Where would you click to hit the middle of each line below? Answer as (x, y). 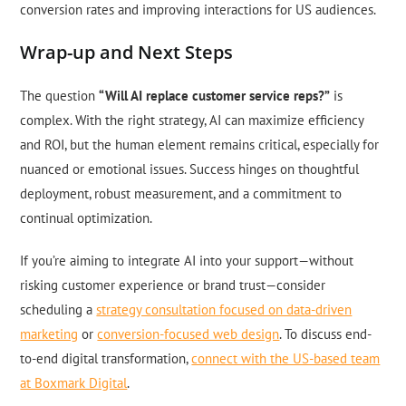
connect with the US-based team (286, 359)
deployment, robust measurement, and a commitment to (181, 194)
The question (60, 96)
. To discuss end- (326, 334)
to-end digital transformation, (106, 359)
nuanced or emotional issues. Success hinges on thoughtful (190, 169)
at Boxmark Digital (74, 383)
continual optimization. (87, 218)
